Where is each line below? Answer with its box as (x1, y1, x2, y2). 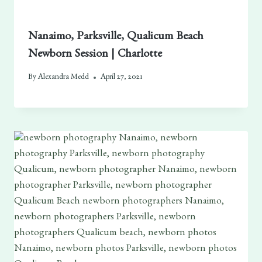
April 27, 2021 (101, 73, 143, 82)
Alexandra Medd (38, 73, 89, 82)
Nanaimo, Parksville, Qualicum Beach (27, 31, 204, 43)
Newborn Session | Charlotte (27, 49, 162, 61)
